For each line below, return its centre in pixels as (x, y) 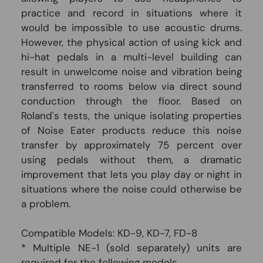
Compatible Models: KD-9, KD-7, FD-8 (109, 233)
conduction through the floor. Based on (132, 101)
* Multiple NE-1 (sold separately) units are (132, 247)
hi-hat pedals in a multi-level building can (132, 57)
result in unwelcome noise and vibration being (132, 71)
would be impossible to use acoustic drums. (132, 27)
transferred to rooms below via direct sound (132, 86)
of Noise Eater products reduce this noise (132, 130)
